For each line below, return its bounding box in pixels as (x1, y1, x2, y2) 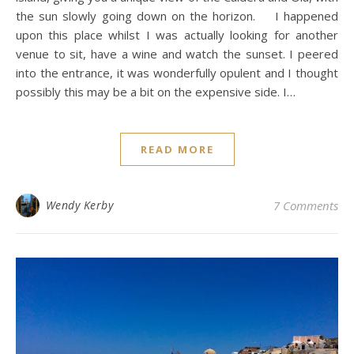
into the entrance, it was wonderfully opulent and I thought (16, 64, 338, 81)
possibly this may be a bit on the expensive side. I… (16, 83, 296, 100)
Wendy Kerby (45, 197, 113, 213)
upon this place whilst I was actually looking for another (16, 26, 338, 43)
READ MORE (140, 141, 214, 156)
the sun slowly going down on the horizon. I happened (16, 7, 338, 24)
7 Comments (273, 197, 338, 213)
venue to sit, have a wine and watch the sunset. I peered (16, 45, 338, 62)
